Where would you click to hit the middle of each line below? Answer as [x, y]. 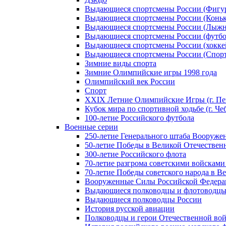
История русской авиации [130, 208]
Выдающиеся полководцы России [143, 199]
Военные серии [91, 127]
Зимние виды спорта [121, 63]
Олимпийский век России [130, 81]
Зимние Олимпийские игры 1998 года [151, 72]
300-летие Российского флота [135, 154]
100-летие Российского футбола [139, 118]
